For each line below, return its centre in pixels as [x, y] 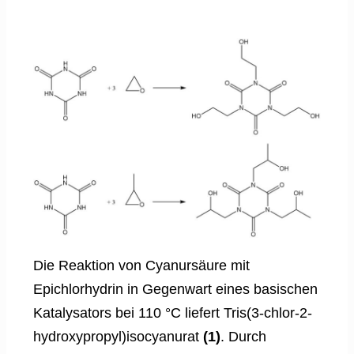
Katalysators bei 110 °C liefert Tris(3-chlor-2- [173, 313]
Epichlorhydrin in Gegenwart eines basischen [175, 289]
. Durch [243, 336]
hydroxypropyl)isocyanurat [118, 336]
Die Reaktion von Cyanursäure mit [141, 265]
